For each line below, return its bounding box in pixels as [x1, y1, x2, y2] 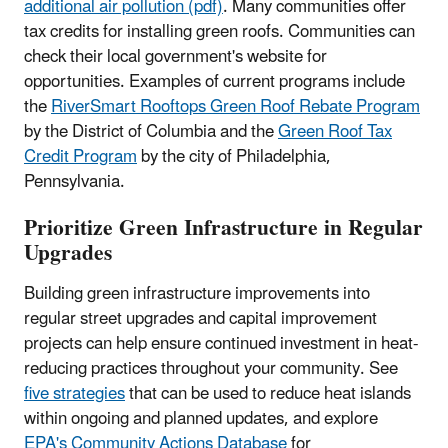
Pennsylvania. [24, 163, 125, 200]
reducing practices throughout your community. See [24, 351, 398, 388]
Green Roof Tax [278, 113, 392, 150]
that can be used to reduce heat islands [125, 376, 411, 413]
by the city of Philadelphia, [137, 138, 331, 175]
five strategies [24, 376, 125, 413]
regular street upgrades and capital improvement [24, 301, 377, 338]
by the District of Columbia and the [24, 113, 278, 150]
